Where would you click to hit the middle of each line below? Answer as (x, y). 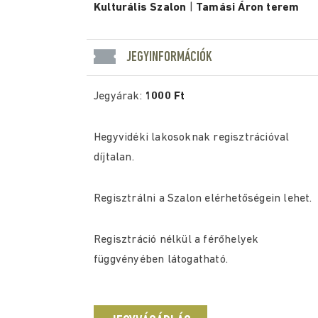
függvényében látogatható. (161, 260)
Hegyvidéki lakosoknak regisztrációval (192, 138)
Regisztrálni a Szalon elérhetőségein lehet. (203, 199)
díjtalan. (114, 158)
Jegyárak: (119, 97)
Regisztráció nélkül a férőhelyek (176, 240)
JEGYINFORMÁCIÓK (169, 57)
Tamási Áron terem (248, 8)
